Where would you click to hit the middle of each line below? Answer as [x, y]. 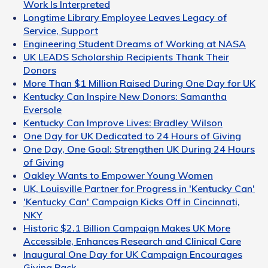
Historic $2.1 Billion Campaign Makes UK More [127, 228]
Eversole [42, 110]
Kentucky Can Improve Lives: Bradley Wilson [123, 123]
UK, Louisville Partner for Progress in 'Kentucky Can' [139, 189]
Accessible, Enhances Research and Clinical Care [132, 241]
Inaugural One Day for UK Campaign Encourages [133, 255]
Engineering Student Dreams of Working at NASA [135, 44]
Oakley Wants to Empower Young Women [118, 176]
